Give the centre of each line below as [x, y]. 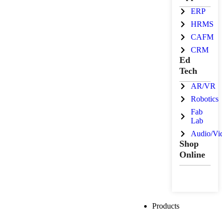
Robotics [204, 99]
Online [193, 154]
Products [166, 206]
